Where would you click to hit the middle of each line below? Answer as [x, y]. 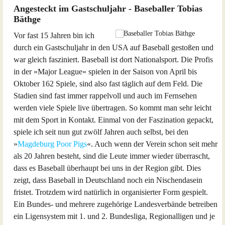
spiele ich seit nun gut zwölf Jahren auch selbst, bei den [101, 132]
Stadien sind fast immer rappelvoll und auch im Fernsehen [105, 96]
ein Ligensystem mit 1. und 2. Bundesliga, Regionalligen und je [114, 216]
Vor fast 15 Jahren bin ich [54, 35]
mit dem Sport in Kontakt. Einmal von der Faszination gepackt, [114, 120]
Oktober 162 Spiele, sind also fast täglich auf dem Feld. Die [108, 84]
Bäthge [27, 19]
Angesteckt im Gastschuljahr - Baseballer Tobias [108, 9]
